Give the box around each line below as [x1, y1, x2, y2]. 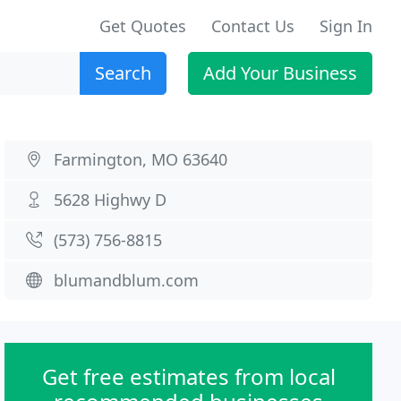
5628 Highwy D [54, 189, 167, 210]
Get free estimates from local [41, 362, 336, 391]
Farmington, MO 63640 [54, 149, 228, 170]
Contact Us [211, 15, 294, 37]
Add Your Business [203, 61, 357, 85]
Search [95, 61, 151, 85]
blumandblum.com [54, 269, 200, 291]
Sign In [320, 15, 372, 37]
